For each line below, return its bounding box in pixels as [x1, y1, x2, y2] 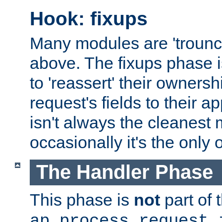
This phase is [30, 190, 134, 209]
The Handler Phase [36, 161, 213, 183]
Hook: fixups [30, 8, 148, 30]
